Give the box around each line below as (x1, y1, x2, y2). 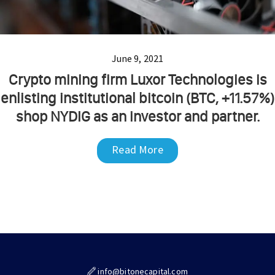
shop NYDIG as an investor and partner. (15, 107, 260, 125)
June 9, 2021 (111, 52, 164, 64)
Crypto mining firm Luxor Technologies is (8, 70, 267, 88)
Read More (112, 142, 163, 157)
